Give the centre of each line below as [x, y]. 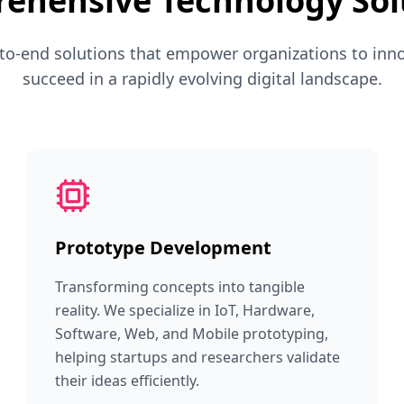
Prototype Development [164, 248]
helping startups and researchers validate [198, 357]
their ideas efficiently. [128, 381]
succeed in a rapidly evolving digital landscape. [202, 78]
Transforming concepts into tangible [180, 287]
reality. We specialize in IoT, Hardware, [185, 310]
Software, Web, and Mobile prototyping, [192, 334]
